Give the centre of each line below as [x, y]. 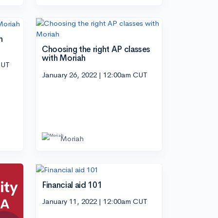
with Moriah [64, 58]
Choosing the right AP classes [96, 49]
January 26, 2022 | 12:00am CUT [95, 74]
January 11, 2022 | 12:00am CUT [95, 201]
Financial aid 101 [72, 185]
